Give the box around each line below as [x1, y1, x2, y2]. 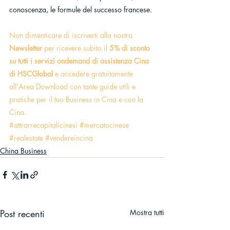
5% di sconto [109, 43, 152, 53]
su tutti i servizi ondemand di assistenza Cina [9, 56, 151, 66]
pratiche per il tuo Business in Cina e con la [9, 94, 145, 105]
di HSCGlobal [9, 69, 53, 79]
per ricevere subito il [42, 43, 109, 53]
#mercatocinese [80, 120, 129, 130]
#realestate [9, 133, 43, 143]
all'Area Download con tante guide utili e [9, 82, 138, 92]
